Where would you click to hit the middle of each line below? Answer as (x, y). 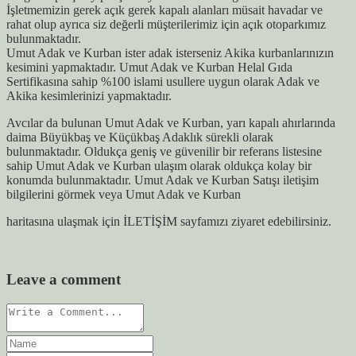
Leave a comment (64, 279)
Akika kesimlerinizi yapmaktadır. (89, 96)
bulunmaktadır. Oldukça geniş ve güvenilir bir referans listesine (164, 152)
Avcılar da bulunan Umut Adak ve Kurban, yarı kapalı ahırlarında (171, 123)
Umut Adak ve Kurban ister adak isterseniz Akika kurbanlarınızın (170, 53)
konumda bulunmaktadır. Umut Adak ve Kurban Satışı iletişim (163, 180)
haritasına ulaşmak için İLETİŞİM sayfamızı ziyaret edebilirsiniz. (169, 222)
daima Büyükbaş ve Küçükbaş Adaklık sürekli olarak (140, 137)
